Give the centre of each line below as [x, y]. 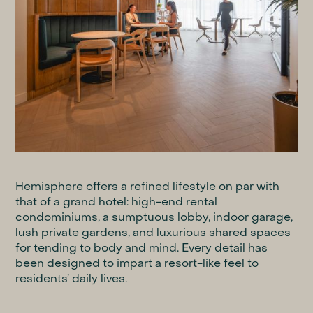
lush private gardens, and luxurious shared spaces [153, 234]
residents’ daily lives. [72, 280]
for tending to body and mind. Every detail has [142, 249]
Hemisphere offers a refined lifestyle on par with [148, 188]
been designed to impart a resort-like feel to [137, 264]
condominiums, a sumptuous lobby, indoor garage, [154, 218]
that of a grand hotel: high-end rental [117, 203]
